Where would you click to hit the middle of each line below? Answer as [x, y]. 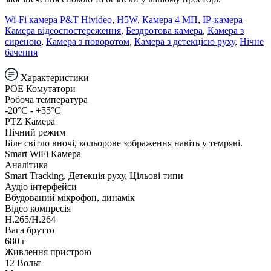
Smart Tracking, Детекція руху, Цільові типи [94, 175]
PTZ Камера [30, 121]
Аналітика [26, 165]
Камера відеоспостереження [63, 30]
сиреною [23, 41]
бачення [21, 52]
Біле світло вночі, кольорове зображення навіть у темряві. [124, 143]
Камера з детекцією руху [184, 41]
